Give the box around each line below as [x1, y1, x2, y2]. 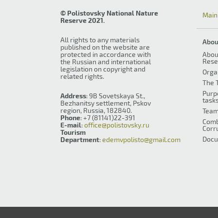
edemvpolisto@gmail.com [102, 135, 181, 144]
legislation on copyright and [60, 65, 145, 73]
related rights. [60, 72, 104, 80]
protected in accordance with [60, 50, 151, 58]
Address [60, 91, 86, 100]
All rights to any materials [60, 36, 140, 44]
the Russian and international [60, 57, 151, 66]
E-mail [60, 121, 81, 129]
